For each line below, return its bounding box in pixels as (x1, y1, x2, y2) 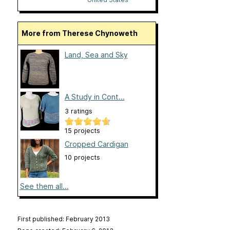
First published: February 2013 (17, 215, 110, 223)
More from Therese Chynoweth (28, 29, 138, 38)
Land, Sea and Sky (64, 50, 128, 60)
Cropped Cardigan (64, 140, 128, 149)
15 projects (64, 127, 100, 135)
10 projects (64, 154, 100, 162)
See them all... (20, 182, 69, 191)
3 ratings (64, 107, 92, 116)
